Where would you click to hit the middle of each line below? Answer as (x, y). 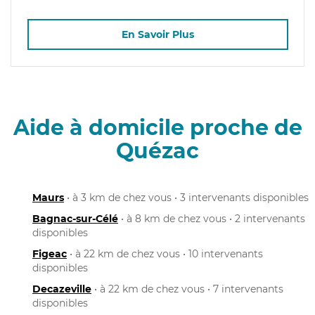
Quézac (157, 150)
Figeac (50, 253)
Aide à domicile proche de (157, 127)
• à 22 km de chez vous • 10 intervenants (165, 253)
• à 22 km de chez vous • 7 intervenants (187, 289)
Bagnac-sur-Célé (75, 218)
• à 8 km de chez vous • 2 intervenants (212, 218)
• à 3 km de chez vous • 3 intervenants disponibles (186, 197)
